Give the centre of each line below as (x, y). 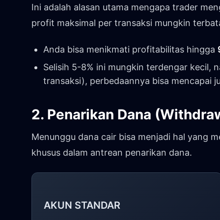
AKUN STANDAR (82, 205)
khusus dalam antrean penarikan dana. (112, 152)
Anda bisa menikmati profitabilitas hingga (130, 49)
